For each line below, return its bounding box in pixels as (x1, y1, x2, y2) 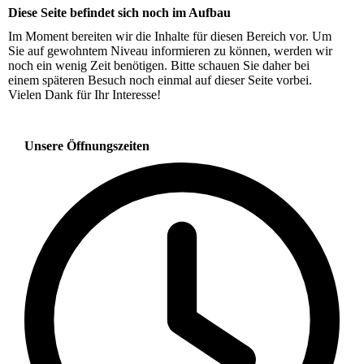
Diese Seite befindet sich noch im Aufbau (8, 6, 231, 19)
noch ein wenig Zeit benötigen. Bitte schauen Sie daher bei (8, 58, 310, 73)
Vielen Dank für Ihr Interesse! (8, 88, 161, 102)
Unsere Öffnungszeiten (24, 139, 149, 154)
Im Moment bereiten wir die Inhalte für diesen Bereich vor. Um (8, 29, 331, 44)
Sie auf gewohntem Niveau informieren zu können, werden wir (8, 44, 332, 58)
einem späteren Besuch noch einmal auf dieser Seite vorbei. (8, 73, 312, 88)
